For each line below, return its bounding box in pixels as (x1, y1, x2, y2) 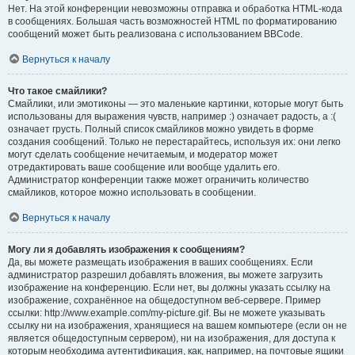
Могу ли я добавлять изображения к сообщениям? (8, 243, 245, 255)
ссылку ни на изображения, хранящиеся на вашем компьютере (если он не (8, 319, 347, 331)
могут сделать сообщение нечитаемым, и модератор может (8, 148, 278, 160)
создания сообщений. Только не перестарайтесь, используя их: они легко (8, 136, 341, 147)
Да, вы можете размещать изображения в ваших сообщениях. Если (8, 256, 313, 268)
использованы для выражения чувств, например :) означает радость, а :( (8, 110, 336, 122)
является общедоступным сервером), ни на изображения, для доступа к (8, 332, 335, 344)
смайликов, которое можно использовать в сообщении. (8, 186, 256, 198)
